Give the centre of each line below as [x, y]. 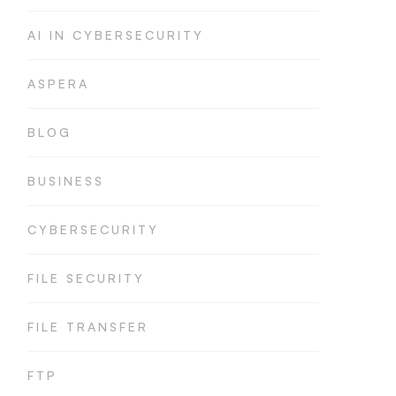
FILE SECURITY [86, 278]
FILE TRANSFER [88, 327]
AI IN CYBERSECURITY [116, 35]
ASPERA [58, 84]
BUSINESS [66, 181]
